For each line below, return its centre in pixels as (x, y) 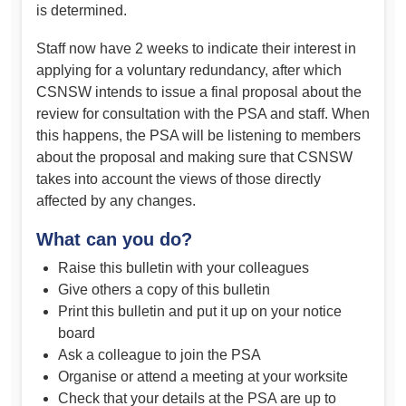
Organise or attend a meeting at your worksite (203, 376)
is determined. (82, 11)
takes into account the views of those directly (179, 179)
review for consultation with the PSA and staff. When (203, 113)
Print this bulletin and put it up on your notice (200, 311)
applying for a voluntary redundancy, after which (189, 70)
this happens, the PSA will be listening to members (198, 135)
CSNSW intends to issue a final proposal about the (199, 92)
